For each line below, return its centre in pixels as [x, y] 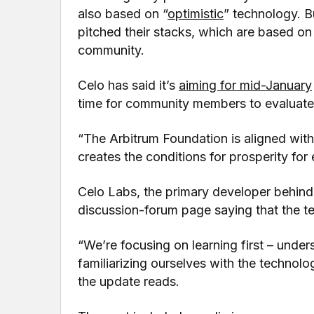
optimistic [196, 13]
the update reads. [129, 281]
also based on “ [123, 13]
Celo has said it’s [129, 85]
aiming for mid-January [246, 85]
